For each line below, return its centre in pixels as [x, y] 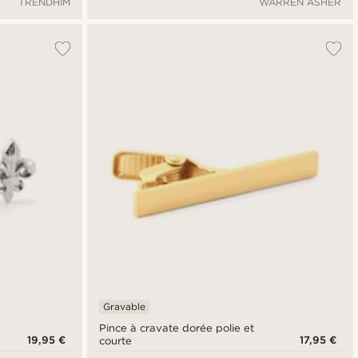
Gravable [124, 306]
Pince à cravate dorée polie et [177, 328]
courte [115, 340]
